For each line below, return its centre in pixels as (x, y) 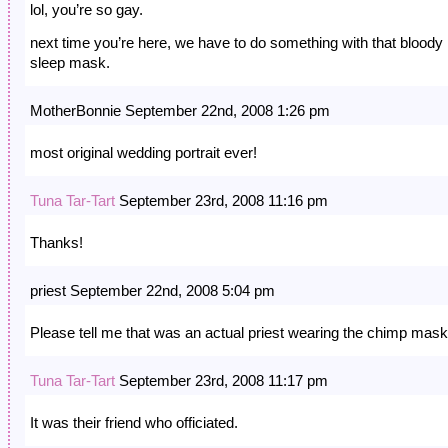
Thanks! (56, 243)
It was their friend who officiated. (134, 423)
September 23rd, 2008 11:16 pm (221, 201)
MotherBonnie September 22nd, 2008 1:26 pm (180, 111)
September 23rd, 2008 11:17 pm (221, 381)
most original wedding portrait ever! (143, 153)
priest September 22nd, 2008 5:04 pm (152, 291)
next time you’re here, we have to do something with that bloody (236, 43)
